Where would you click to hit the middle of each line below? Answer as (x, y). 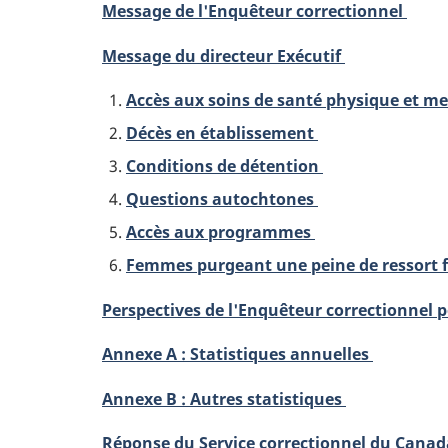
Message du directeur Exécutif (223, 55)
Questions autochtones (222, 199)
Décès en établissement (222, 133)
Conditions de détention (224, 166)
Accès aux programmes (220, 232)
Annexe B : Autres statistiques (224, 398)
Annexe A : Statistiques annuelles (237, 354)
